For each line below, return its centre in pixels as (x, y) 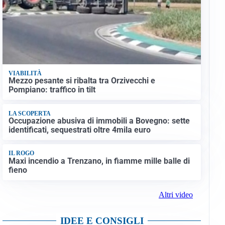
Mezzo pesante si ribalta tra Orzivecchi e (82, 81)
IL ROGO (21, 153)
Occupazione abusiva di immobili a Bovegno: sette (99, 121)
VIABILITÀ (25, 73)
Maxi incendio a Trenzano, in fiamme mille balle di (99, 161)
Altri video (176, 194)
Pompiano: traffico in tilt (52, 90)
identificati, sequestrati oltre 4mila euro (79, 130)
